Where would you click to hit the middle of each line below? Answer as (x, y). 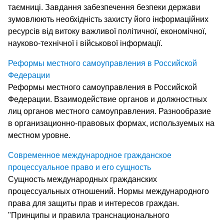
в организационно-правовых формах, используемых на (111, 123)
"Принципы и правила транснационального (89, 215)
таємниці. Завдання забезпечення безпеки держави (104, 7)
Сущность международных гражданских (82, 179)
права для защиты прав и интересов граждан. (93, 203)
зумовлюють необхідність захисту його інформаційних (108, 19)
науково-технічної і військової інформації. (85, 43)
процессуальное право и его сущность (79, 167)
